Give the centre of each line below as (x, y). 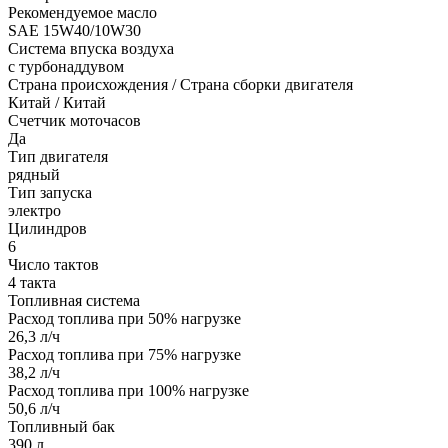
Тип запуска (50, 192)
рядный (34, 174)
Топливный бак (61, 426)
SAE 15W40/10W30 (74, 30)
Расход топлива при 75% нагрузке (124, 354)
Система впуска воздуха (91, 48)
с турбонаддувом (66, 66)
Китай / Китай (57, 102)
